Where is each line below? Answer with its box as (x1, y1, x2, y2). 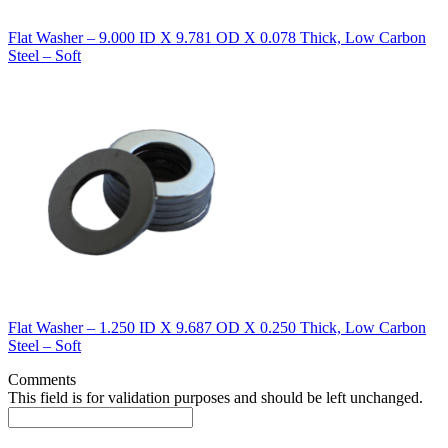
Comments (8, 370, 76, 388)
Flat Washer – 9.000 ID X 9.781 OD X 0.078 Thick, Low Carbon (8, 28, 426, 46)
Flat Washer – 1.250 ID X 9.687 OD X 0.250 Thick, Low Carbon (8, 318, 426, 336)
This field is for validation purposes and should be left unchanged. (8, 388, 423, 406)
